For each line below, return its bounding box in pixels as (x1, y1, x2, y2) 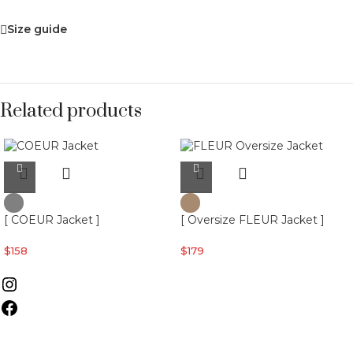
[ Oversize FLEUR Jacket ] (180, 213, 325, 228)
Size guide (7, 22, 67, 37)
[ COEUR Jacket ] (4, 213, 100, 228)
